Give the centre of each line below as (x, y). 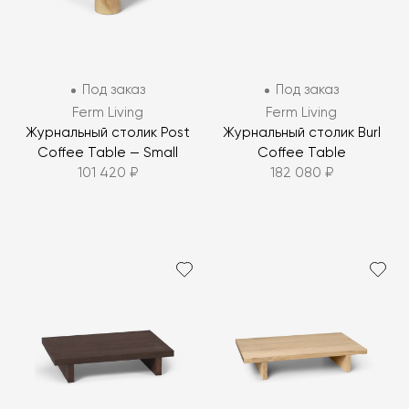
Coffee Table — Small (108, 153)
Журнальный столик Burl (301, 133)
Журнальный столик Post (108, 133)
